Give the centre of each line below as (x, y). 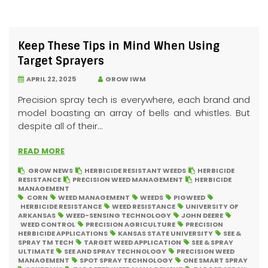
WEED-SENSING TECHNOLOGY (118, 215)
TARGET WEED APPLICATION (133, 242)
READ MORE (41, 151)
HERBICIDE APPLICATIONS (63, 233)
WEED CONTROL (48, 224)
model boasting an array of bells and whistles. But (134, 113)
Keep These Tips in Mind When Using (119, 46)
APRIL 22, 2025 (50, 79)
